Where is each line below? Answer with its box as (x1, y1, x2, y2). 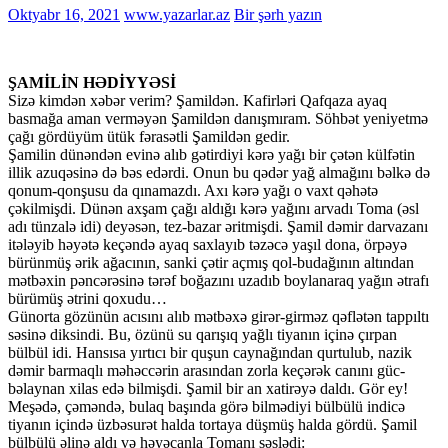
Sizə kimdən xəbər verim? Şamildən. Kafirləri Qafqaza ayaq (8, 91, 387, 109)
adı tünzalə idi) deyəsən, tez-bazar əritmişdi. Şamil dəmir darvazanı (8, 217, 428, 235)
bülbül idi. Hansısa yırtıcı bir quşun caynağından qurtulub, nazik (8, 343, 412, 361)
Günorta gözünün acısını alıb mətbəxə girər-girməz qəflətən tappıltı (8, 307, 429, 325)
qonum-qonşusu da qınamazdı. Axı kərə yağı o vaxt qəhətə (8, 181, 378, 199)
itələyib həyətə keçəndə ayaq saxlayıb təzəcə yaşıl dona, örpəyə (8, 235, 407, 253)
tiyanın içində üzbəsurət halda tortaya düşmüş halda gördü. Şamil (8, 415, 417, 433)
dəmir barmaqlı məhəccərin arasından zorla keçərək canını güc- (8, 361, 405, 379)
